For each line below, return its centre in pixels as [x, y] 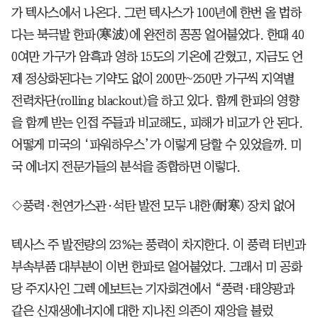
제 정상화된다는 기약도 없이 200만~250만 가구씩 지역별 [153, 78]
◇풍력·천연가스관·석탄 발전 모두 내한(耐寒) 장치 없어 [153, 205]
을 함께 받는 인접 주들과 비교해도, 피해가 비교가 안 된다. [157, 122]
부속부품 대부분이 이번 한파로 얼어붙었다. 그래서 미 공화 [157, 267]
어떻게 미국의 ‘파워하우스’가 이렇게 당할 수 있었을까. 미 [157, 144]
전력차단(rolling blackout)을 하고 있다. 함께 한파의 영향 [155, 100]
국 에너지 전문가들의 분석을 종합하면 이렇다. [126, 166]
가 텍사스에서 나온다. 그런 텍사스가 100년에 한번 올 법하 [156, 12]
